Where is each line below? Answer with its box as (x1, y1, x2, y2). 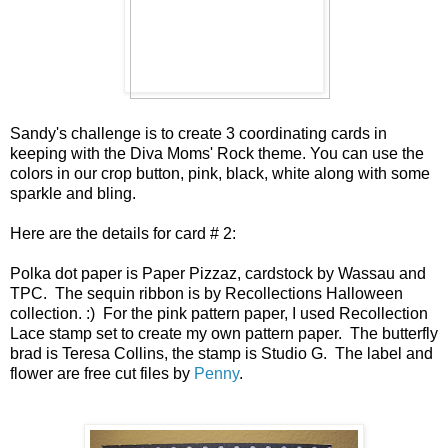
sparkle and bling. (10, 184, 144, 202)
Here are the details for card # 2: (10, 224, 236, 242)
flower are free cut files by (10, 364, 194, 382)
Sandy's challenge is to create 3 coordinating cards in (10, 124, 387, 142)
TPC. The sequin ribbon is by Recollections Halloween (10, 284, 403, 302)
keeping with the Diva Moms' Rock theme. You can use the (10, 144, 424, 162)
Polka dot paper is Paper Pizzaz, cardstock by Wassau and (10, 264, 426, 282)
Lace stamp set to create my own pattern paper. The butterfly (10, 324, 438, 342)
